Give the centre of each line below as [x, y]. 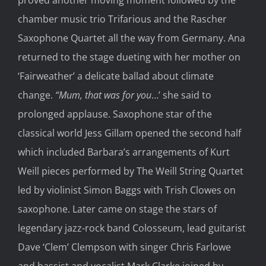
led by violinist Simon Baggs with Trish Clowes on [127, 190]
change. [37, 95]
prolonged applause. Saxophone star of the [115, 114]
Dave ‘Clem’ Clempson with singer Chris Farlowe [124, 247]
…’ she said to [181, 95]
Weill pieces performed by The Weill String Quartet [131, 171]
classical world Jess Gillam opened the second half [129, 133]
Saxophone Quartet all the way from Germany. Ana [132, 38]
